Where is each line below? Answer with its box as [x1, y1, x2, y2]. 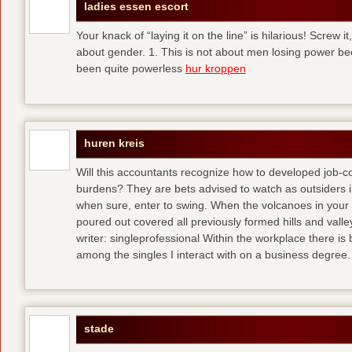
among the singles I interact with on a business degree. [76, 247, 350, 261]
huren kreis [84, 136, 145, 149]
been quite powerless [76, 62, 185, 75]
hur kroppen [185, 62, 246, 75]
